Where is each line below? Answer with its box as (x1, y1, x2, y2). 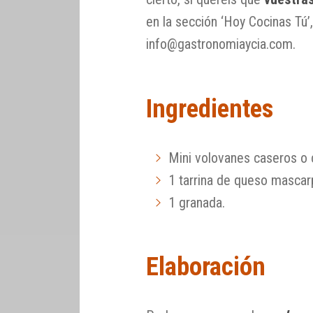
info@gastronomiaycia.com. (146, 36, 296, 53)
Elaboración (146, 252, 266, 282)
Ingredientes (146, 93, 274, 124)
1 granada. (168, 194, 226, 211)
